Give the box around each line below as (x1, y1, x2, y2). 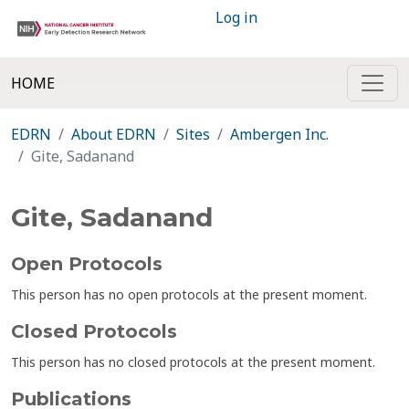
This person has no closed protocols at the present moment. (11, 353, 375, 371)
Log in (215, 7, 257, 27)
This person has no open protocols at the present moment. (11, 286, 367, 303)
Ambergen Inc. (230, 124, 329, 144)
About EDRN (71, 124, 156, 144)
